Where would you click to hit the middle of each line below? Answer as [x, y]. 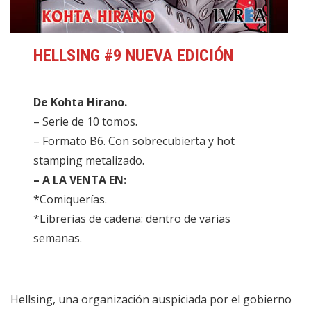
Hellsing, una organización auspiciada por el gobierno [151, 300]
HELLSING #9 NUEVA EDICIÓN [134, 56]
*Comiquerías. [70, 200]
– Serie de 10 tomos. [86, 122]
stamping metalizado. [89, 161]
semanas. [58, 238]
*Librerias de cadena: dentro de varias [132, 219]
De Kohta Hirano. [81, 102]
